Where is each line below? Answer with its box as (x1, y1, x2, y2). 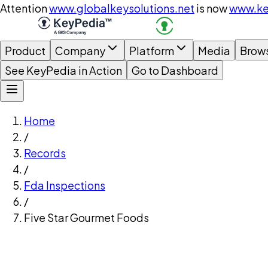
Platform (129, 44, 174, 57)
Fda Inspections (24, 178, 105, 192)
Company (55, 44, 105, 57)
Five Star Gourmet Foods (24, 211, 149, 224)
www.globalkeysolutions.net (49, 1, 194, 15)
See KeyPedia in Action (5, 63, 122, 77)
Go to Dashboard (132, 63, 218, 77)
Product (5, 44, 45, 57)
